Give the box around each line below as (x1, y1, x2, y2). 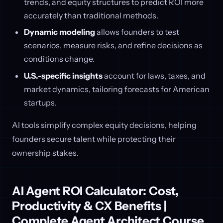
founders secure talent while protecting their (12, 134, 176, 144)
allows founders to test (95, 27, 179, 37)
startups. (23, 97, 57, 108)
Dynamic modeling (23, 27, 95, 37)
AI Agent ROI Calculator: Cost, (12, 184, 179, 199)
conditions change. (23, 54, 95, 64)
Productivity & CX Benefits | (12, 199, 167, 214)
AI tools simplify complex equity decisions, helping (12, 120, 197, 130)
